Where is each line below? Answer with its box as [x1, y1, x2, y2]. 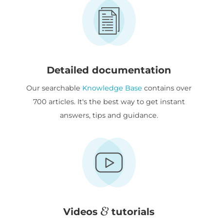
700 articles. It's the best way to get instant [33, 97, 185, 107]
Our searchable [26, 84, 82, 93]
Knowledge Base [82, 84, 142, 93]
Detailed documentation [47, 64, 171, 76]
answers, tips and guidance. [60, 111, 158, 120]
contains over [142, 84, 192, 93]
